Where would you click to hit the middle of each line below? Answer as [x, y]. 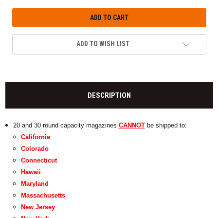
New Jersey [38, 207]
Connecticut [39, 161]
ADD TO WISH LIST [103, 44]
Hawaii [31, 172]
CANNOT [132, 126]
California [36, 137]
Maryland [35, 184]
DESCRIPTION [109, 96]
